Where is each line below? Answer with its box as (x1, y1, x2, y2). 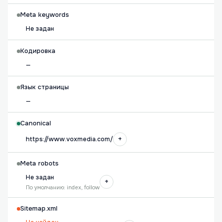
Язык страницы (20, 83, 69, 91)
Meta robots (20, 160, 58, 167)
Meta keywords (20, 11, 69, 19)
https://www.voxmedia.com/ (26, 135, 113, 143)
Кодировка (20, 47, 55, 55)
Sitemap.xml (20, 205, 57, 213)
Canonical (20, 119, 51, 127)
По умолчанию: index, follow (26, 184, 100, 191)
